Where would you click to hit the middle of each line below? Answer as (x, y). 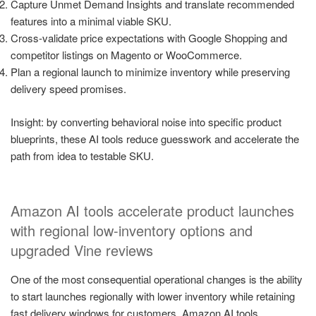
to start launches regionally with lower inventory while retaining (153, 296)
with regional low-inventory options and (132, 231)
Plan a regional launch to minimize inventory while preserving (150, 72)
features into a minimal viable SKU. (91, 21)
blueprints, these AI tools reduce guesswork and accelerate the (155, 138)
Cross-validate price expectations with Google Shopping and (149, 38)
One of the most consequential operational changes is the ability (157, 279)
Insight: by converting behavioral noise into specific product (146, 121)
